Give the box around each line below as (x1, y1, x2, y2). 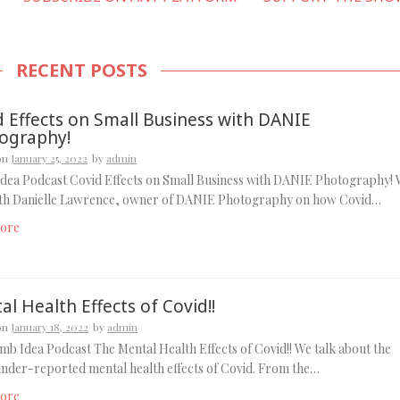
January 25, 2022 (10, 151, 87, 165)
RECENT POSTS (16, 58, 147, 82)
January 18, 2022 (10, 319, 88, 334)
